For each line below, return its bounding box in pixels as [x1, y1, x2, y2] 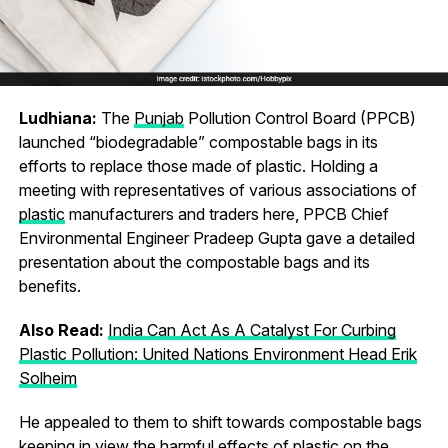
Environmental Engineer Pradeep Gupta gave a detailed [18, 227, 415, 248]
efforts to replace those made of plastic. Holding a [18, 155, 378, 176]
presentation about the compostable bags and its [18, 251, 370, 272]
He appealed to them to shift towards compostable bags [18, 411, 422, 432]
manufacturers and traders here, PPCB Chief [64, 203, 389, 224]
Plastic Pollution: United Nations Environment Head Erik [18, 343, 417, 364]
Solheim [18, 367, 77, 388]
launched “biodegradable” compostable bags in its [18, 131, 378, 152]
